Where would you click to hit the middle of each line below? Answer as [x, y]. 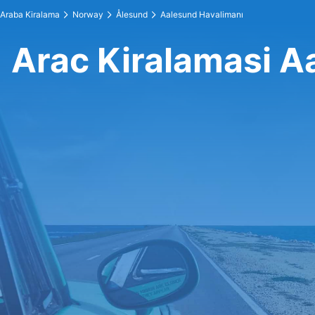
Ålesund [132, 14]
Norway [88, 14]
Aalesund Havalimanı [202, 14]
